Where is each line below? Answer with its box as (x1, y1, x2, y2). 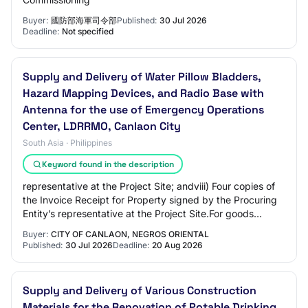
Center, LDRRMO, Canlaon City (23, 119, 181, 133)
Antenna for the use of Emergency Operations (23, 102, 264, 117)
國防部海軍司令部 (51, 15, 117, 25)
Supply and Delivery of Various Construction (23, 283, 256, 298)
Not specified (62, 26, 113, 36)
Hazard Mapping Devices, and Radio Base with (23, 86, 264, 100)
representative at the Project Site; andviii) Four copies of (23, 180, 275, 192)
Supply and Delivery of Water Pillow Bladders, (23, 69, 261, 84)
